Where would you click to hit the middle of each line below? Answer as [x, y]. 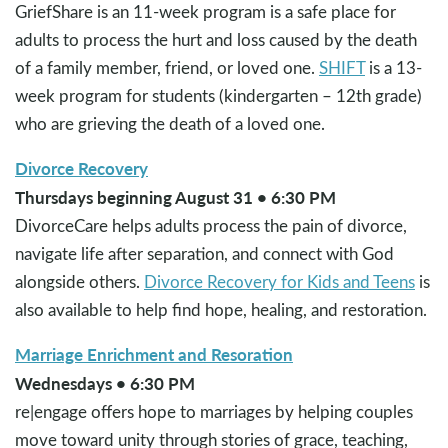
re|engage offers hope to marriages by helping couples [214, 411]
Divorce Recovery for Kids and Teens [279, 281]
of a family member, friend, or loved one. [167, 67]
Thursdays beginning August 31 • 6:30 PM [175, 196]
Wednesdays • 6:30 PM [105, 382]
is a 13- [393, 67]
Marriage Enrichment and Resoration [154, 353]
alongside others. [79, 281]
